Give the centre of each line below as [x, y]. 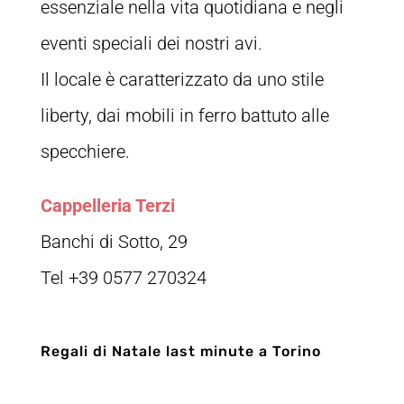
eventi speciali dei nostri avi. [151, 44]
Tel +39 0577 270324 [123, 278]
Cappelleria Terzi [107, 206]
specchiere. [85, 152]
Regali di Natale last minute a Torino [180, 352]
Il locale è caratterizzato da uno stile [182, 80]
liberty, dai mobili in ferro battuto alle [184, 116]
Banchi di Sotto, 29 [114, 242]
